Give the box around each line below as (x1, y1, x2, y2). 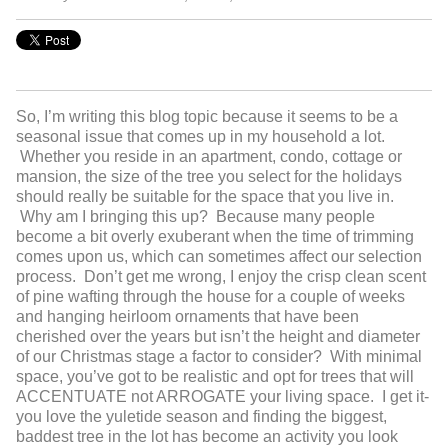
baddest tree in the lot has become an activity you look (16, 428, 398, 446)
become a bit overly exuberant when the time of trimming (16, 228, 414, 246)
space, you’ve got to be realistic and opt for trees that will (16, 368, 414, 386)
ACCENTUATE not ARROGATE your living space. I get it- (16, 388, 429, 406)
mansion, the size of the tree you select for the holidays (16, 168, 402, 186)
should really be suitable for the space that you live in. (16, 188, 394, 206)
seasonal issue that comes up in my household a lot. (16, 128, 385, 146)
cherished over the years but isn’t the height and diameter (16, 328, 420, 346)
